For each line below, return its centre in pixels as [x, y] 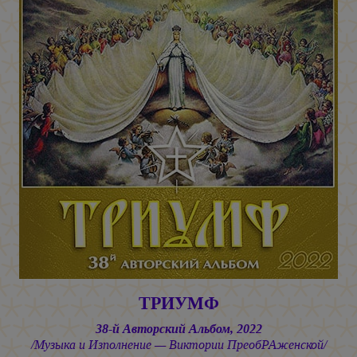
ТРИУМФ [178, 303]
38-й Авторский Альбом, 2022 [178, 329]
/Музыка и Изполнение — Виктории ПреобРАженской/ [178, 345]
